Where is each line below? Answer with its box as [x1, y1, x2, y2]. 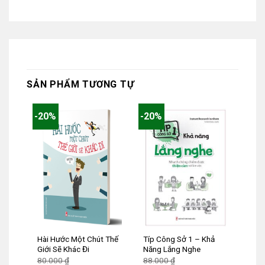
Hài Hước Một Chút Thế [37, 234, 118, 244]
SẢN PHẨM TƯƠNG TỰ [27, 79, 134, 91]
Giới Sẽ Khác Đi [37, 244, 89, 254]
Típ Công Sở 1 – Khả [143, 234, 215, 244]
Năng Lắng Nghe [143, 244, 201, 254]
